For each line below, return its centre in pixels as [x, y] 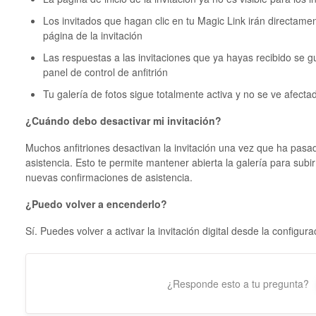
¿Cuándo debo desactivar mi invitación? [123, 121]
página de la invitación [94, 35]
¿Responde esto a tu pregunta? [238, 284]
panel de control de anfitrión [107, 72]
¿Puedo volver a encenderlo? [96, 204]
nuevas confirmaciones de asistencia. [110, 177]
